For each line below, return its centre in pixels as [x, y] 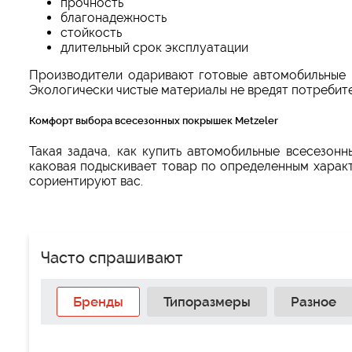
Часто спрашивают [112, 258]
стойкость [91, 32]
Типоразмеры [207, 302]
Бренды [98, 302]
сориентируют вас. [86, 181]
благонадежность [114, 17]
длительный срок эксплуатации [154, 47]
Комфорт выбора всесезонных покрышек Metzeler [154, 120]
